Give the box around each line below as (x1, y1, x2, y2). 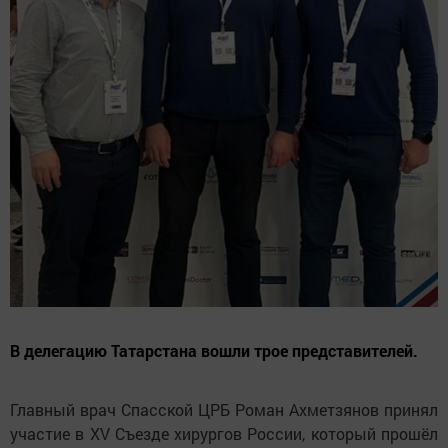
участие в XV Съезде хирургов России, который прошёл (10, 423, 438, 445)
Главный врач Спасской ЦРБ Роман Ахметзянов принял (10, 399, 438, 421)
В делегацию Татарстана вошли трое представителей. (10, 340, 418, 362)
